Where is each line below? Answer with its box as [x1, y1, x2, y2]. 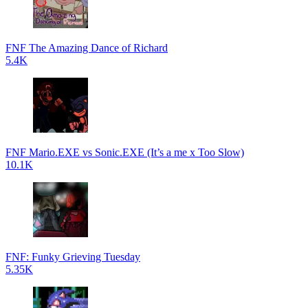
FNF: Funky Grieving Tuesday [5, 251, 140, 263]
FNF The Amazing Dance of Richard [5, 42, 168, 54]
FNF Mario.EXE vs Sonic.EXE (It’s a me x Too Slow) [5, 146, 244, 158]
